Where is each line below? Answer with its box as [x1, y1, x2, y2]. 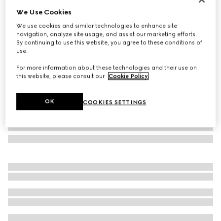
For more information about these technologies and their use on [16, 64, 197, 72]
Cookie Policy [109, 73, 148, 80]
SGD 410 [8, 21, 39, 30]
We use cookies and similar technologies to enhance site [16, 22, 178, 30]
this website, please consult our [16, 73, 107, 80]
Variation [8, 32, 34, 39]
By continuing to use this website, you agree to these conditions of [16, 39, 203, 46]
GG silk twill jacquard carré [8, 9, 105, 18]
